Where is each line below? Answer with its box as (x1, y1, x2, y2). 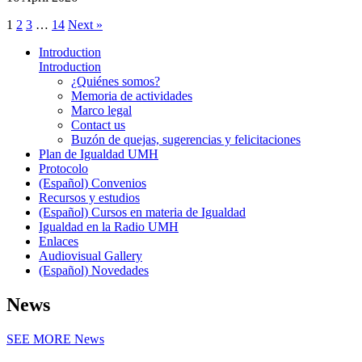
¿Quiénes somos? (71, 74, 160, 88)
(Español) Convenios (39, 175, 146, 190)
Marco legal (71, 103, 132, 117)
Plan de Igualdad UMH (39, 146, 158, 161)
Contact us (71, 117, 125, 132)
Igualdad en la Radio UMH (39, 219, 179, 234)
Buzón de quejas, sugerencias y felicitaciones (71, 132, 301, 146)
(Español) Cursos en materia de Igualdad (39, 204, 246, 219)
